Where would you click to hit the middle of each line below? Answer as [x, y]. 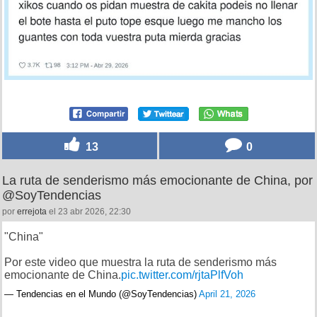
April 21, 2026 [227, 294]
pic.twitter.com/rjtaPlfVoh [182, 275]
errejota [32, 212]
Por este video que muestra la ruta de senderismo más [140, 263]
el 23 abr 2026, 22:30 [89, 212]
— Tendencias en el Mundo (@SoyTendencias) [102, 294]
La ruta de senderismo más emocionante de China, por [157, 181]
